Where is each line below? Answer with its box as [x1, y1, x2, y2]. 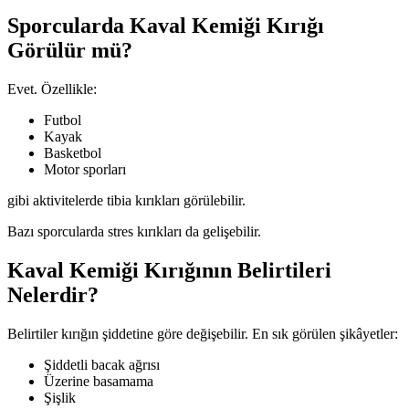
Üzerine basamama [44, 373, 153, 390]
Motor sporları [44, 162, 126, 178]
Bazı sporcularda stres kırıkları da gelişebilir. [7, 224, 261, 240]
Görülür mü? [7, 38, 132, 63]
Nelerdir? [7, 283, 99, 308]
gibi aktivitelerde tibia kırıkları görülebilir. [7, 193, 246, 209]
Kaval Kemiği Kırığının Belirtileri [7, 258, 331, 283]
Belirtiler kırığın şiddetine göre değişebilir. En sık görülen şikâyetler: [7, 326, 398, 342]
